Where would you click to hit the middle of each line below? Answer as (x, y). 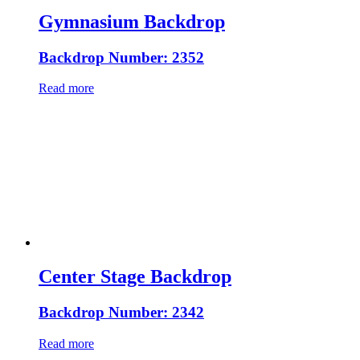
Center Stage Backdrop (135, 277)
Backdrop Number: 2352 (121, 57)
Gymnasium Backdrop (132, 21)
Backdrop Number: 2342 (121, 313)
